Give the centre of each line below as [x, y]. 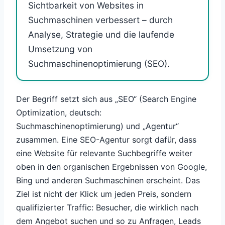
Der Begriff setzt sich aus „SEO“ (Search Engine [106, 99]
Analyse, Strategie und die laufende [101, 35]
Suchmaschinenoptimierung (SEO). [99, 64]
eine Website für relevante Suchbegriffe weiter [104, 153]
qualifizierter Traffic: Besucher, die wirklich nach [107, 207]
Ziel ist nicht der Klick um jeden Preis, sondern [104, 194]
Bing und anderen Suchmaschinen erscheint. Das [108, 180]
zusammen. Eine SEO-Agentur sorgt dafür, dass [106, 139]
